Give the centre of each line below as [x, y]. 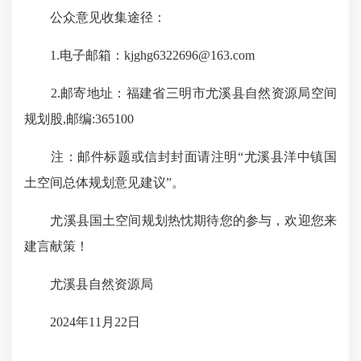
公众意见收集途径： [95, 17]
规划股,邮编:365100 [79, 119]
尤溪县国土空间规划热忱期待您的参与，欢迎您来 [180, 220]
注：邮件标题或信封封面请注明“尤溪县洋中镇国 [180, 157]
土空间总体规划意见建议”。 [104, 183]
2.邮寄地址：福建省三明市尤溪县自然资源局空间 [180, 93]
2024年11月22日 [82, 322]
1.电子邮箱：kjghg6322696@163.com [139, 55]
